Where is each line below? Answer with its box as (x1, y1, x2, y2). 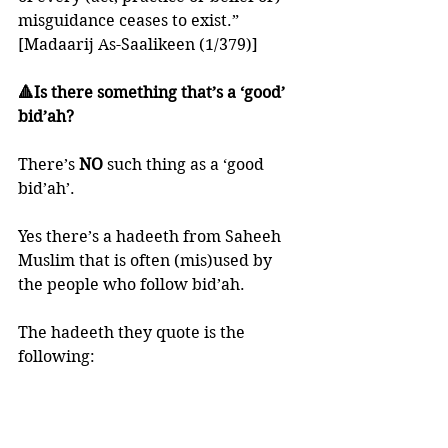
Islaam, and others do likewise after (18, 419, 295, 438)
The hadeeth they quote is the (18, 323, 249, 342)
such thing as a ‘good (107, 155, 268, 174)
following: (18, 347, 95, 366)
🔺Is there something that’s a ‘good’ (18, 83, 289, 102)
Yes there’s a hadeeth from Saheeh (18, 227, 285, 246)
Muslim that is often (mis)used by (18, 251, 276, 270)
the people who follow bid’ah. (18, 275, 249, 294)
